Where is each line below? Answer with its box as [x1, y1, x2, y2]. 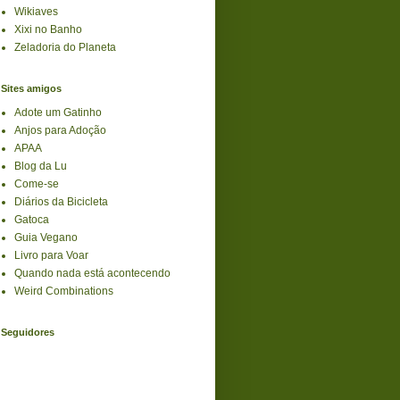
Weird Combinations [14, 284, 113, 297]
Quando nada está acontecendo [14, 266, 171, 279]
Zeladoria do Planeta [14, 40, 116, 54]
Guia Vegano [14, 230, 78, 244]
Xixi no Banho [14, 22, 82, 36]
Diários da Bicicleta [14, 195, 108, 208]
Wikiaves [14, 4, 58, 18]
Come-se [14, 177, 59, 190]
